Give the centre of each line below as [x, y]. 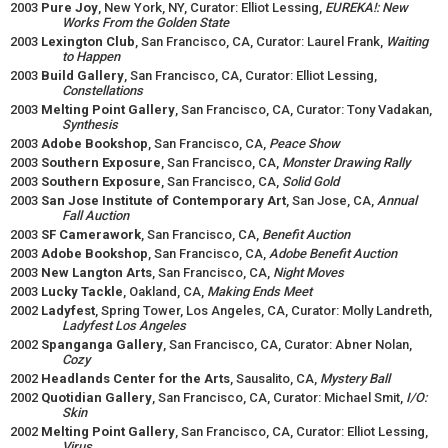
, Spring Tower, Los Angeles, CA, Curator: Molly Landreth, [263, 310]
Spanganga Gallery [102, 344]
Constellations [102, 90]
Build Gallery [82, 75]
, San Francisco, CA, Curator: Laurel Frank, [260, 41]
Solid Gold [310, 181]
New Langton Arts [96, 272]
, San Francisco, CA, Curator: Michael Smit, [279, 397]
